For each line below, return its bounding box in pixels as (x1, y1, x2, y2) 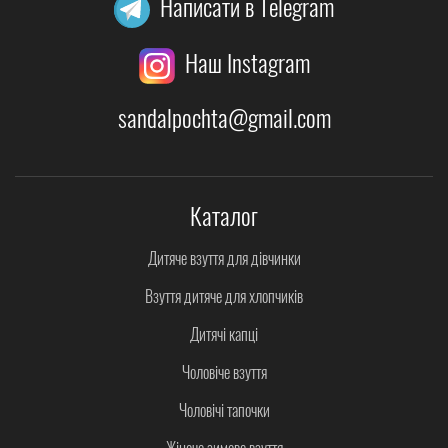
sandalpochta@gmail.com (117, 98, 331, 135)
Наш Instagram (184, 43, 310, 80)
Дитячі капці (190, 321, 258, 346)
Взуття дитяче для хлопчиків (145, 283, 303, 308)
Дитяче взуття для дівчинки (147, 245, 301, 270)
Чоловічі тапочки (178, 397, 270, 422)
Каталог (190, 196, 258, 233)
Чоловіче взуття (181, 359, 267, 384)
